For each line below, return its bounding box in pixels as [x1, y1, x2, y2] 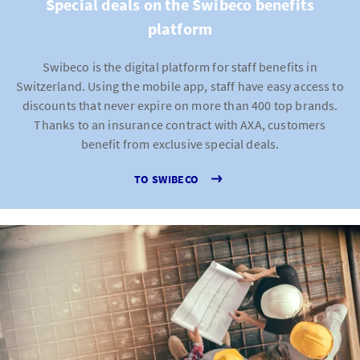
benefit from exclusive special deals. [80, 136, 280, 152]
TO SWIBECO [133, 171, 199, 186]
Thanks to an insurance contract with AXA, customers [34, 117, 326, 133]
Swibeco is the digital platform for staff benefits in [43, 59, 317, 75]
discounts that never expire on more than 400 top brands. [22, 97, 338, 113]
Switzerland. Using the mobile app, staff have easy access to [16, 78, 344, 94]
